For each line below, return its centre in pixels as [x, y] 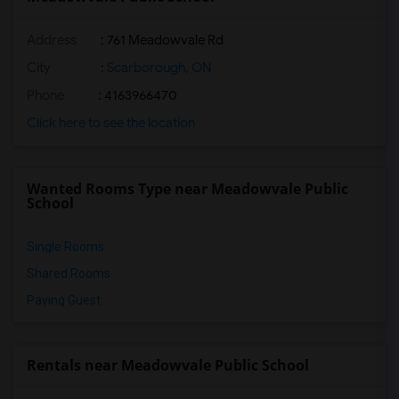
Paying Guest [64, 300]
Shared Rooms [69, 273]
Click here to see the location [111, 123]
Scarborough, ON [158, 68]
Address [52, 40]
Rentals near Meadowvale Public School [168, 365]
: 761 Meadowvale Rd [161, 40]
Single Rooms [65, 247]
